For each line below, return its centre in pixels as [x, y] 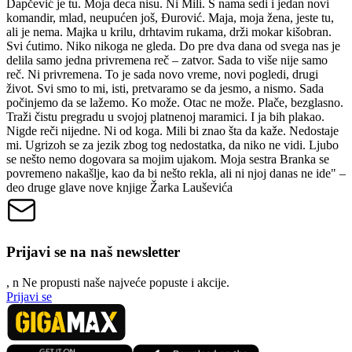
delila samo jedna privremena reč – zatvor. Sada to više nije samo [167, 60]
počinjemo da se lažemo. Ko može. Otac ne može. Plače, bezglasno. [175, 103]
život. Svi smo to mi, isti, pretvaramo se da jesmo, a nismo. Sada [165, 89]
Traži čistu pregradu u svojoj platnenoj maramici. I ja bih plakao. [165, 117]
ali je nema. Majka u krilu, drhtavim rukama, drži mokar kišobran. [169, 32]
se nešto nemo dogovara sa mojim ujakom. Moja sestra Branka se [168, 159]
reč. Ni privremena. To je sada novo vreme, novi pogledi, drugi [162, 75]
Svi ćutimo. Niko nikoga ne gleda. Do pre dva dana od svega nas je [173, 46]
